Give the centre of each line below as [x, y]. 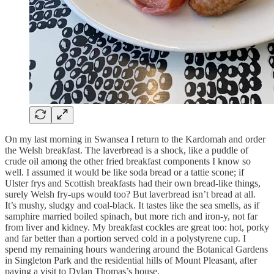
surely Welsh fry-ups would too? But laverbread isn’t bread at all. [130, 194]
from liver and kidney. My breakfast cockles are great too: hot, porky [137, 227]
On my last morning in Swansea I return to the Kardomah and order [135, 139]
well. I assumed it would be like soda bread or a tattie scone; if [124, 172]
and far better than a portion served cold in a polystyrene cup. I [125, 238]
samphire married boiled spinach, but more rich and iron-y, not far [131, 216]
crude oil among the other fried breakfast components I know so [128, 161]
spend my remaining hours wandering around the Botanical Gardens [136, 249]
